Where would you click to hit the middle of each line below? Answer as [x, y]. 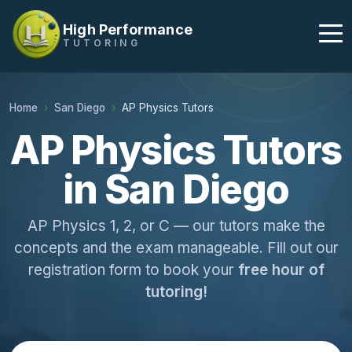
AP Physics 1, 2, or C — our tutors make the [176, 226]
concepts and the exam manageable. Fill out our [176, 248]
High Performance [128, 29]
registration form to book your [133, 270]
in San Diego [176, 189]
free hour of [281, 270]
